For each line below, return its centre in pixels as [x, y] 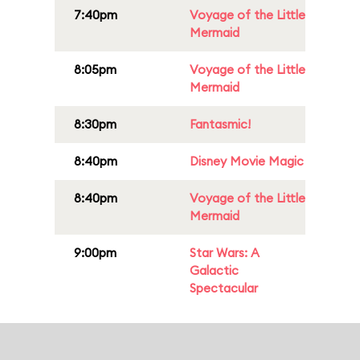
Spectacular [224, 288]
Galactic [214, 270]
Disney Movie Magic [247, 161]
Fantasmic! [220, 124]
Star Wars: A [225, 253]
